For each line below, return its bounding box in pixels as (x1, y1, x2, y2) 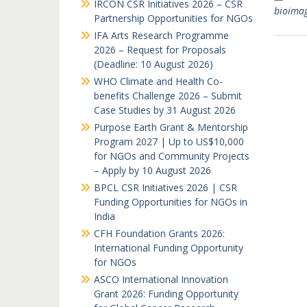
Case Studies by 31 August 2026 (94, 103, 236, 116)
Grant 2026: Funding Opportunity (94, 287, 238, 300)
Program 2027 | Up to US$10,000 (94, 135, 244, 148)
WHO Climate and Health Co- (94, 75, 223, 88)
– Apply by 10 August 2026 (94, 164, 211, 177)
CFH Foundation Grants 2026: (94, 227, 225, 240)
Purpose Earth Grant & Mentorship (94, 121, 248, 134)
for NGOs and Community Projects (94, 149, 249, 162)
